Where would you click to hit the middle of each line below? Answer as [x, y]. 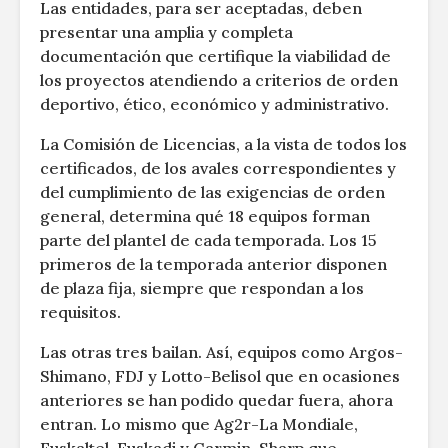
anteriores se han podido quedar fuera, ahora [216, 400]
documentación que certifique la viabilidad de [215, 56]
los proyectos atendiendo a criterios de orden [219, 80]
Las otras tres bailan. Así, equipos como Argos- [221, 352]
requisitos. [80, 312]
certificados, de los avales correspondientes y [218, 168]
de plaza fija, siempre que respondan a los [202, 288]
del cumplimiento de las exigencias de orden [212, 192]
